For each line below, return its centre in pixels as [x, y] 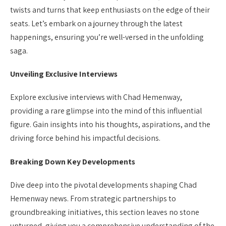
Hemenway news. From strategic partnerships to [93, 198]
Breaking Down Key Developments [73, 161]
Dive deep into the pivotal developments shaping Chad [103, 185]
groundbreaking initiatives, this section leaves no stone [105, 212]
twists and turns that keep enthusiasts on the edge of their [110, 10]
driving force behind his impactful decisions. [85, 138]
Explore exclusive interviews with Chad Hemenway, [96, 97]
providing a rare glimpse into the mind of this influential [106, 111]
